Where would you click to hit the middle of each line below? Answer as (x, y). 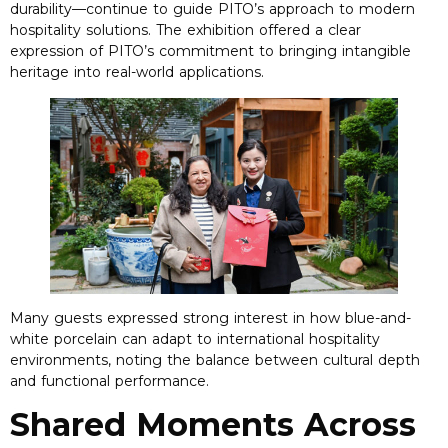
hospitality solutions (79, 30)
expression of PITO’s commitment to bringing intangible (210, 51)
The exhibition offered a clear (258, 30)
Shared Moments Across (213, 425)
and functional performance (108, 380)
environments (59, 359)
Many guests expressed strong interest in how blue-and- (210, 317)
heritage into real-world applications (135, 72)
